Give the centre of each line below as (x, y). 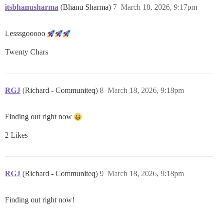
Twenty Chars (27, 52)
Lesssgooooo (26, 33)
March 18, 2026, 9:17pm (159, 7)
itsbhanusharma (32, 7)
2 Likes (16, 135)
